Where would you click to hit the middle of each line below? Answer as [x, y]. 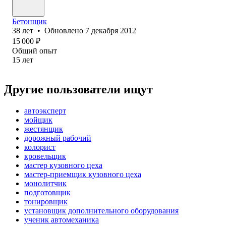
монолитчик [45, 183]
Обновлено [65, 30]
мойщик [38, 120]
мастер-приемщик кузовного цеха [83, 174]
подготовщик [47, 192]
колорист [40, 147]
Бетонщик [30, 21]
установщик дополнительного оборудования [101, 210]
